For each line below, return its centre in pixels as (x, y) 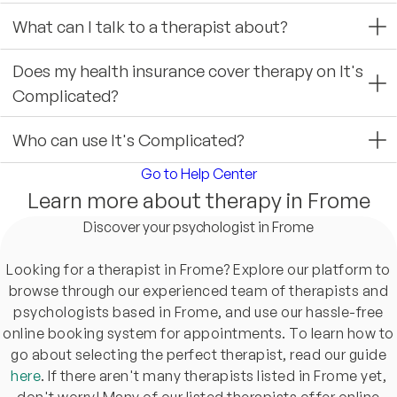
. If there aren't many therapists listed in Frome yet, (214, 375)
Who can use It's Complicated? (128, 139)
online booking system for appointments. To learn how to (198, 333)
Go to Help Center (198, 173)
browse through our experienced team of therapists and (198, 290)
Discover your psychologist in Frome (198, 226)
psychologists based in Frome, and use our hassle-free (198, 311)
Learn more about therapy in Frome (198, 200)
